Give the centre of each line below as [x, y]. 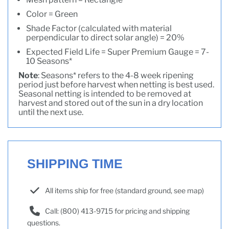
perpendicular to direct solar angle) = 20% [105, 37]
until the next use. [51, 112]
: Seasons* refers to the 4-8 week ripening [116, 75]
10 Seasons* [49, 61]
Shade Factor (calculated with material [99, 28]
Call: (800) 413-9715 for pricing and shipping [117, 211]
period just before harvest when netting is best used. [116, 84]
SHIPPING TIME [75, 163]
